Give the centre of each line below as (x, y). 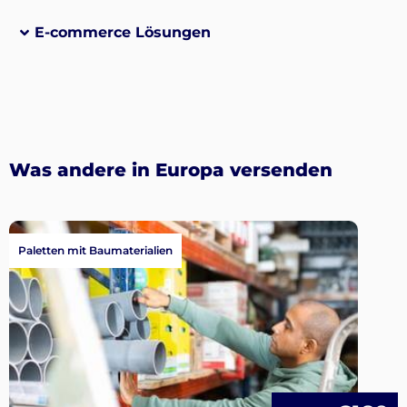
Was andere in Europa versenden (171, 169)
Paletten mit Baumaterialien (95, 251)
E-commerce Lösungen (122, 33)
